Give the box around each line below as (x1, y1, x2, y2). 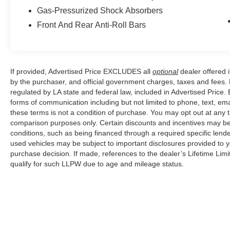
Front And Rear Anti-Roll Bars (37, 21, 146, 30)
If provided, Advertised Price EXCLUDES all (10, 67, 152, 76)
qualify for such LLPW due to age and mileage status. (10, 160, 184, 168)
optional (152, 67, 178, 76)
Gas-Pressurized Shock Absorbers (37, 6, 163, 15)
